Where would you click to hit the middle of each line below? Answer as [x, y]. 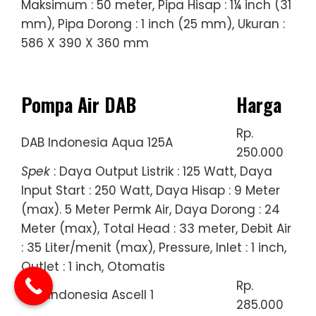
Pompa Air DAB [79, 104]
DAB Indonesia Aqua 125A [97, 142]
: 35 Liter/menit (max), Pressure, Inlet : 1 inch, [154, 247]
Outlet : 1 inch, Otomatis [93, 266]
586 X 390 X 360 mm [85, 43]
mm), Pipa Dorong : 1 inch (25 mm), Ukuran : [153, 24]
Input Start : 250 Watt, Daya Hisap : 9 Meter [151, 190]
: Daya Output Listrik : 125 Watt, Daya [161, 171]
